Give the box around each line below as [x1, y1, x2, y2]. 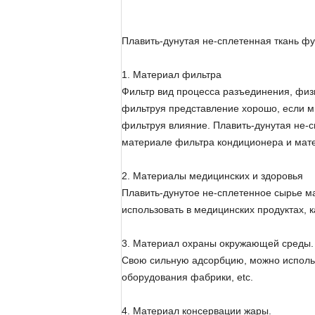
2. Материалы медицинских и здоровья [122, 170, 303, 181]
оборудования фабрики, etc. [122, 271, 253, 283]
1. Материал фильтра [122, 69, 221, 80]
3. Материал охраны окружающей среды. [122, 238, 314, 249]
